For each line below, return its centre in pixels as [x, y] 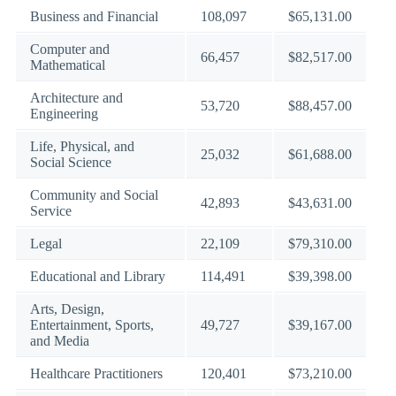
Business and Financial [94, 16]
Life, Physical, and [82, 146]
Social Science [71, 162]
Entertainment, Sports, [92, 325]
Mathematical [68, 65]
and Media [60, 341]
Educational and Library [98, 276]
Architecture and [76, 98]
